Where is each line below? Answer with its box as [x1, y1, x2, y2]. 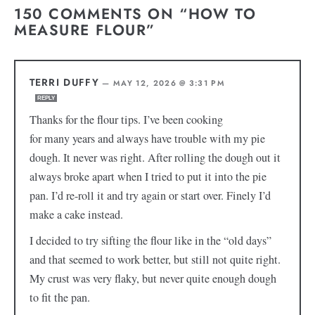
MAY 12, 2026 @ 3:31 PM [113, 77, 226, 89]
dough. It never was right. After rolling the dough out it [29, 150, 281, 166]
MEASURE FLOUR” [14, 19, 156, 41]
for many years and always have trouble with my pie [29, 131, 265, 147]
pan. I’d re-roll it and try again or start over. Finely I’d [29, 188, 271, 204]
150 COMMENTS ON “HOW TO [14, 3, 257, 25]
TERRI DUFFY [29, 75, 100, 90]
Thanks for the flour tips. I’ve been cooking [29, 112, 223, 128]
